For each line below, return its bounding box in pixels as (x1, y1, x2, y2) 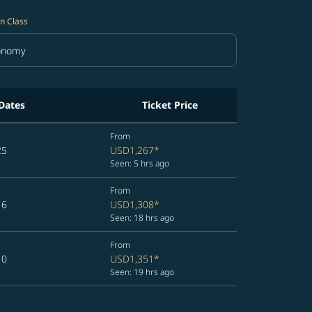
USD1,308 (110, 198, 154, 211)
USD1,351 (110, 252, 154, 265)
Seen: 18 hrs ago (110, 212, 174, 224)
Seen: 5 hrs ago (110, 157, 169, 169)
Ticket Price (142, 98, 198, 111)
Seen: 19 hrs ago (110, 266, 174, 278)
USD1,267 (110, 143, 154, 157)
